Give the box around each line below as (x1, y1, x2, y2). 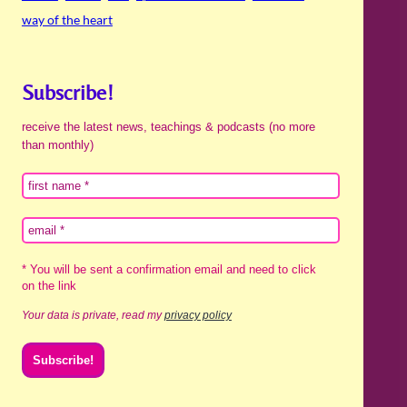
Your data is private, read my (21, 308, 164, 322)
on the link (21, 278, 76, 293)
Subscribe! (21, 79, 114, 104)
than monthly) (21, 137, 94, 152)
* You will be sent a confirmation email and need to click (21, 262, 316, 276)
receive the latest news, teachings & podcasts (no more (21, 119, 315, 134)
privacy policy (164, 308, 232, 322)
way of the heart (21, 12, 113, 27)
